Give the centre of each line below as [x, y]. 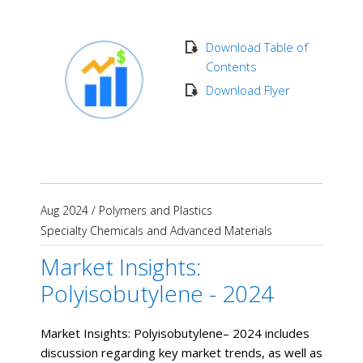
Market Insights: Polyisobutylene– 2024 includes [175, 333]
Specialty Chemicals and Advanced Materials [156, 230]
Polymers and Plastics [156, 210]
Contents [231, 67]
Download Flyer [248, 90]
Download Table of [256, 47]
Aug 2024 [64, 210]
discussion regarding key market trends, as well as [181, 352]
